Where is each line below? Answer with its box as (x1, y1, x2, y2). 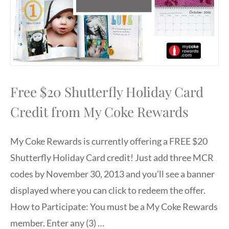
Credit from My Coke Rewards (10, 102, 189, 121)
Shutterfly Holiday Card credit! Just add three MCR (10, 151, 214, 163)
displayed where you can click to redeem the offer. (10, 184, 205, 196)
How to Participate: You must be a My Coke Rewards (10, 200, 218, 212)
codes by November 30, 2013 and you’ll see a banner (10, 168, 215, 179)
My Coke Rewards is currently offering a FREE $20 (10, 135, 208, 147)
